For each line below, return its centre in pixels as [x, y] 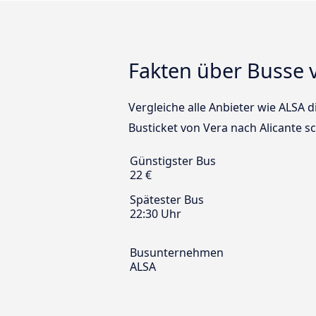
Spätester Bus [167, 200]
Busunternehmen [177, 253]
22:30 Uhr [156, 214]
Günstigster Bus [173, 161]
